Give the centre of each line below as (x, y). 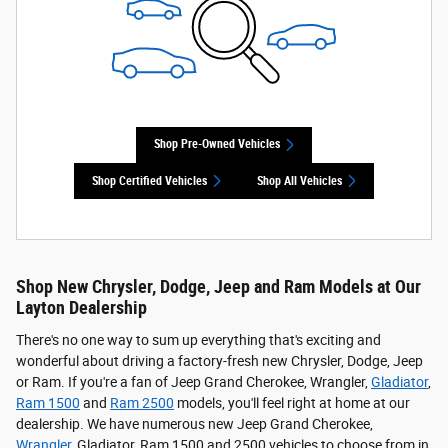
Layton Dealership (81, 308)
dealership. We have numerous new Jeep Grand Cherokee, (194, 423)
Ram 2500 (142, 402)
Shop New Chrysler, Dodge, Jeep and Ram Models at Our (218, 287)
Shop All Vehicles (300, 180)
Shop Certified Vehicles (150, 180)
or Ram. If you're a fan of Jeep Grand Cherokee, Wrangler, (193, 381)
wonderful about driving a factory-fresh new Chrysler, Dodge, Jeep (219, 360)
